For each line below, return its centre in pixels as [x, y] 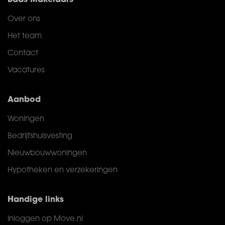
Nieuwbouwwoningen [47, 153]
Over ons [24, 19]
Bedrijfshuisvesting [40, 136]
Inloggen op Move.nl [45, 219]
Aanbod [24, 100]
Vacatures [26, 71]
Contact [23, 53]
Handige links [36, 200]
